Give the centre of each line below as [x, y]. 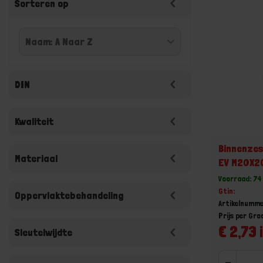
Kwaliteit [34, 121]
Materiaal [36, 158]
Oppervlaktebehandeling [69, 195]
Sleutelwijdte [43, 232]
